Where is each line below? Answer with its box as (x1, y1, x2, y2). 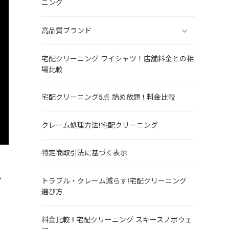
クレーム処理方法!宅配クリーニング (41, 120, 158, 130)
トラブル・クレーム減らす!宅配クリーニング (41, 176, 187, 187)
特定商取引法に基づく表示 (41, 148, 127, 158)
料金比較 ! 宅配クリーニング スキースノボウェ (41, 214, 192, 225)
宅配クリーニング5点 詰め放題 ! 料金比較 (41, 92, 175, 103)
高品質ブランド (41, 26, 91, 36)
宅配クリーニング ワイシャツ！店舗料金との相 (41, 53, 194, 64)
